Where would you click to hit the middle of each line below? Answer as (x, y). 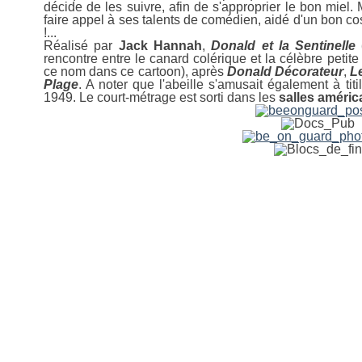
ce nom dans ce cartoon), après (135, 72)
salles (297, 97)
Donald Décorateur (285, 72)
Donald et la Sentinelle (284, 46)
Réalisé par (81, 46)
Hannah (177, 46)
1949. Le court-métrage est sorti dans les (161, 97)
